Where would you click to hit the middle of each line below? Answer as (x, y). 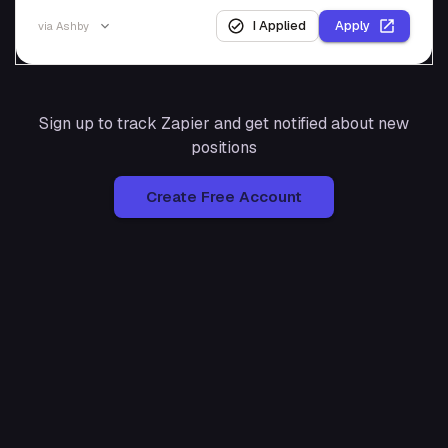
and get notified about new (309, 123)
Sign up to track (100, 123)
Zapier (185, 123)
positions (224, 147)
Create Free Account (224, 196)
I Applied (279, 25)
